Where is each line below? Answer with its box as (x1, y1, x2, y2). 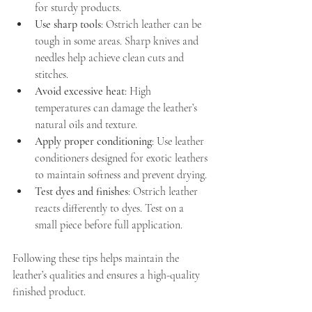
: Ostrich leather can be (101, 17, 204, 32)
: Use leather (152, 134, 207, 149)
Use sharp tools (35, 17, 101, 32)
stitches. (35, 68, 68, 82)
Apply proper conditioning (35, 134, 152, 149)
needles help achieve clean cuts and (35, 51, 187, 65)
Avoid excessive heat (35, 84, 125, 99)
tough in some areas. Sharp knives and (35, 34, 201, 49)
